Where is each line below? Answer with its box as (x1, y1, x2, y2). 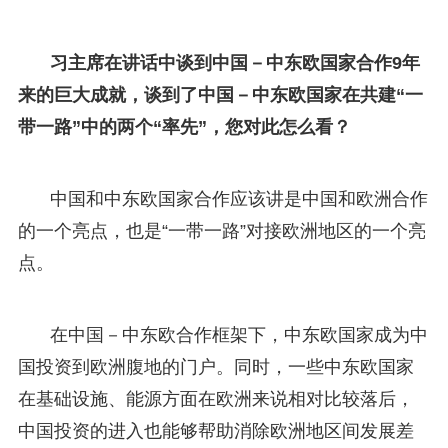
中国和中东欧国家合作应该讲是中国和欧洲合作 (49, 188, 428, 209)
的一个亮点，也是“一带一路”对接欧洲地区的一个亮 (17, 220, 426, 241)
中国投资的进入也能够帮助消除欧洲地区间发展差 (17, 420, 414, 441)
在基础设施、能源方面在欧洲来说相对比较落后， (17, 388, 414, 409)
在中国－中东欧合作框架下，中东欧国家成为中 (49, 324, 428, 345)
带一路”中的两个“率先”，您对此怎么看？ (17, 116, 351, 137)
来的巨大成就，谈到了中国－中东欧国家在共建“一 (17, 84, 423, 105)
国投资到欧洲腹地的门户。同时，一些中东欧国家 (17, 356, 414, 377)
